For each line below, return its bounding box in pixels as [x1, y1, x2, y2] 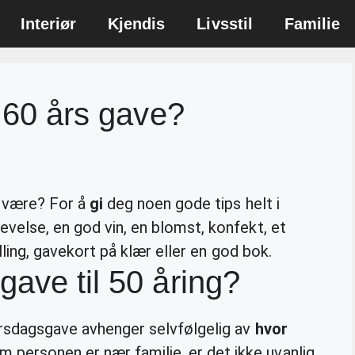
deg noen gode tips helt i [103, 193, 280, 213]
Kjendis [108, 15, 166, 32]
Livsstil [197, 15, 253, 32]
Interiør [20, 15, 77, 32]
